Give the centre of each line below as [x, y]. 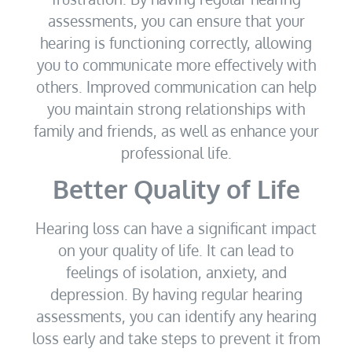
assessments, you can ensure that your [176, 20]
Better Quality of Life [176, 189]
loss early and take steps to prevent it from [176, 337]
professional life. [176, 152]
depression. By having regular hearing [176, 293]
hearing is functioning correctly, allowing [176, 42]
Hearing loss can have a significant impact [176, 227]
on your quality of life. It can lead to [176, 249]
